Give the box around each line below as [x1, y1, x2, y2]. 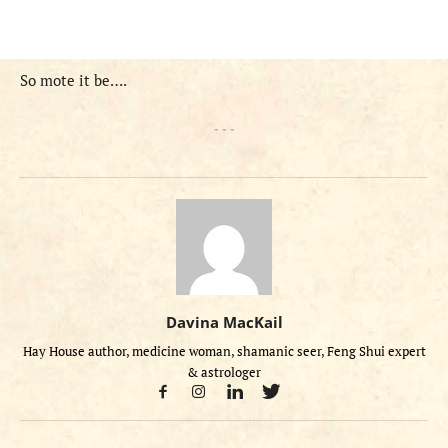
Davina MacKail [165, 312, 283, 333]
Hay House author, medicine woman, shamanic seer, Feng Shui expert [22, 342, 426, 361]
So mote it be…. [20, 70, 127, 91]
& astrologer [187, 363, 261, 382]
